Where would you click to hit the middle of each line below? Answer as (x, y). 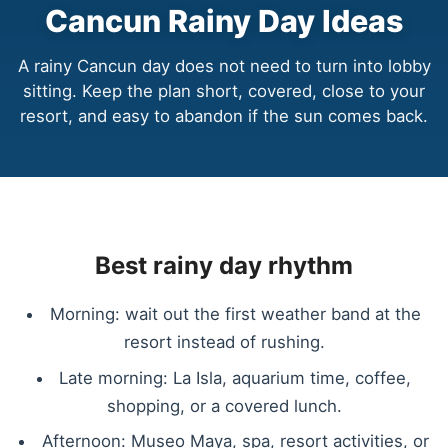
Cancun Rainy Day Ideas (224, 20)
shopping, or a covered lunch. (224, 405)
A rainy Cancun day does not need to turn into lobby (224, 65)
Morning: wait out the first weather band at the (235, 314)
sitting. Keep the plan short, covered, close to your (224, 90)
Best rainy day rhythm (224, 266)
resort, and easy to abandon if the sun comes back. (224, 115)
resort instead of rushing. (224, 342)
